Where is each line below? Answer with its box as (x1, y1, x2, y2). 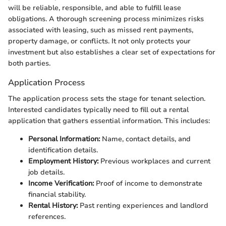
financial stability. (28, 189, 86, 199)
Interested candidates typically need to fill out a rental (8, 104, 189, 115)
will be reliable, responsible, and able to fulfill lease (8, 3, 181, 13)
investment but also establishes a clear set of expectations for (8, 47, 215, 58)
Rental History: (28, 200, 78, 210)
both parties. (8, 59, 50, 69)
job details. (28, 167, 65, 177)
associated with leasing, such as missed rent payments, (8, 25, 193, 35)
